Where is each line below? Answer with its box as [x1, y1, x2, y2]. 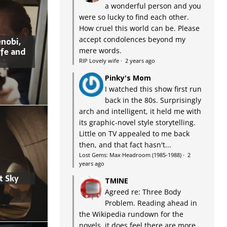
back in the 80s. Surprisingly [104, 95, 201, 105]
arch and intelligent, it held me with [79, 106, 201, 116]
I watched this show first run [104, 84, 202, 94]
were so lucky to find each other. [79, 12, 189, 22]
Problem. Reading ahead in [104, 198, 197, 208]
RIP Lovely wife [79, 57, 119, 64]
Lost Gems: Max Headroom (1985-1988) [79, 151, 181, 159]
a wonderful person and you [104, 1, 201, 11]
